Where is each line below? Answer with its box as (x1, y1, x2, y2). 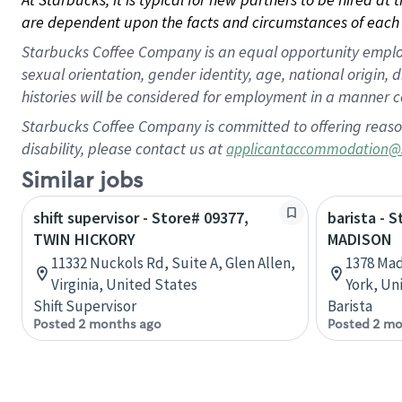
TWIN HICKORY (33, 229, 135, 249)
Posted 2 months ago (33, 316, 162, 332)
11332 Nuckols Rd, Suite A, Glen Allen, (51, 253, 295, 273)
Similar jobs (22, 167, 143, 195)
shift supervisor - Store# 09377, (33, 207, 249, 228)
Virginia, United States (51, 275, 197, 294)
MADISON (328, 229, 392, 249)
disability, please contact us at (22, 138, 226, 159)
